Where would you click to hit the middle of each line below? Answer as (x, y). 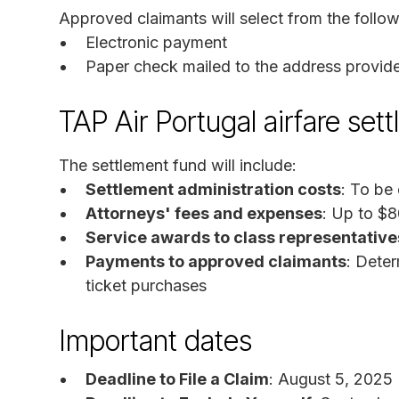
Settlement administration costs (213, 189)
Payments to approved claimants (216, 261)
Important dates (155, 340)
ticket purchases (146, 285)
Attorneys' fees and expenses (204, 213)
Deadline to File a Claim (177, 379)
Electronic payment (156, 42)
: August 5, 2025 (331, 379)
